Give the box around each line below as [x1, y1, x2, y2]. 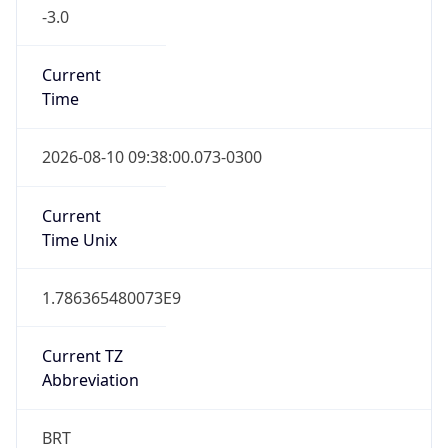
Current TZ [41, 345, 123, 368]
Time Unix [41, 228, 117, 251]
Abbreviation [41, 369, 139, 392]
